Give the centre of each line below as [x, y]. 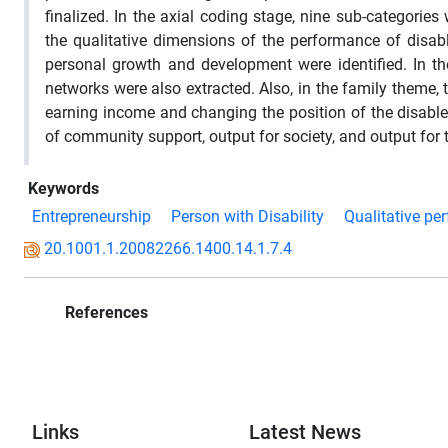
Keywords [63, 188]
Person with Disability [247, 216]
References [104, 312]
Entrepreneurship [91, 216]
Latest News [305, 431]
